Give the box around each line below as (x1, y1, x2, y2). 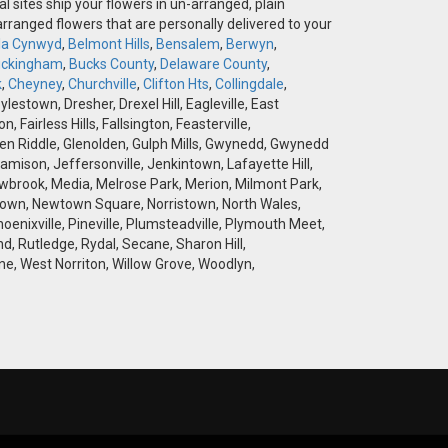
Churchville (68, 76, 137, 93)
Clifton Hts (143, 76, 209, 93)
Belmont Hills (68, 36, 150, 53)
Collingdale (215, 76, 284, 93)
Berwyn (226, 36, 274, 53)
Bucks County (69, 56, 154, 73)
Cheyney (8, 76, 62, 93)
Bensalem (156, 36, 220, 53)
